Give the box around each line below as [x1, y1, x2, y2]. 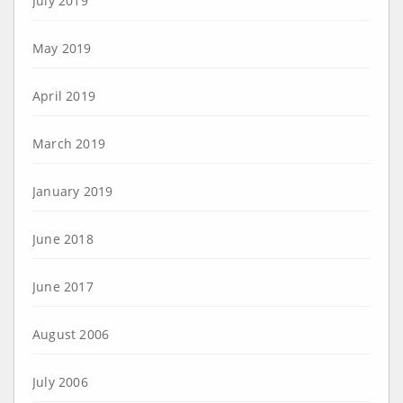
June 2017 [32, 277, 94, 295]
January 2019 [32, 182, 113, 200]
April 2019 [32, 86, 95, 104]
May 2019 [32, 39, 92, 57]
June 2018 [32, 229, 94, 247]
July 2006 [32, 372, 88, 390]
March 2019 [32, 134, 105, 152]
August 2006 [32, 325, 110, 343]
